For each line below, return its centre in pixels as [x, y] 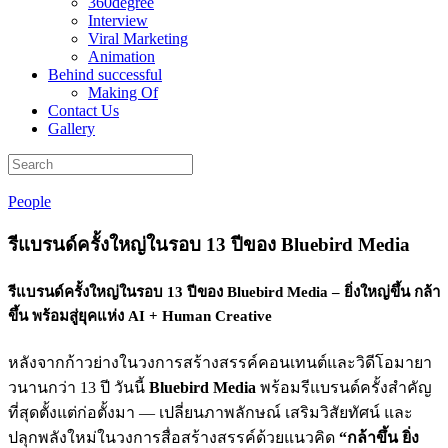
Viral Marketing [138, 39]
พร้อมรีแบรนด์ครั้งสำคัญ [344, 387]
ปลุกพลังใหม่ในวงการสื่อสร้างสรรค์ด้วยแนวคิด [173, 437]
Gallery [71, 129]
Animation [121, 57]
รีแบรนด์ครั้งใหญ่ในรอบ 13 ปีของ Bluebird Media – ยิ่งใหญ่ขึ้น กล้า [224, 292]
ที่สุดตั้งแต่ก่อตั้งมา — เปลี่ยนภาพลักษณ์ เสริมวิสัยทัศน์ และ [210, 412]
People [29, 202]
